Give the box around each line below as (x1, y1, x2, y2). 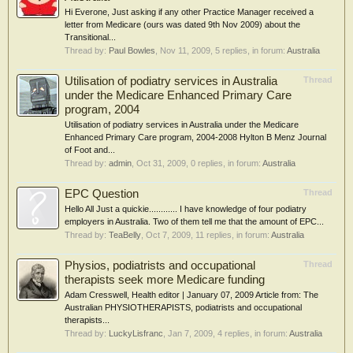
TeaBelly (109, 230, 141, 240)
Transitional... (65, 32, 116, 42)
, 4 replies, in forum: (213, 329, 289, 338)
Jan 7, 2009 (168, 329, 213, 338)
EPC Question (65, 188, 139, 200)
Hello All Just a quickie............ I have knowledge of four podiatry (65, 204, 307, 214)
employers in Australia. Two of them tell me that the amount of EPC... (65, 217, 324, 226)
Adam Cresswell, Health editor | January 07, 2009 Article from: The (65, 290, 318, 299)
